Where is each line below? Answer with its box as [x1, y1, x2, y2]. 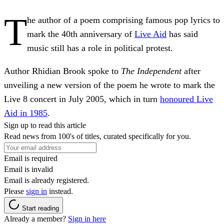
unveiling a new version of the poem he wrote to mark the [4, 79, 215, 90]
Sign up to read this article [4, 120, 86, 129]
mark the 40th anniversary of [27, 28, 134, 39]
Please [4, 186, 26, 195]
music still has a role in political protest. [27, 42, 173, 53]
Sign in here [68, 214, 106, 223]
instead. [47, 186, 73, 195]
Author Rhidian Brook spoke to [4, 65, 121, 76]
